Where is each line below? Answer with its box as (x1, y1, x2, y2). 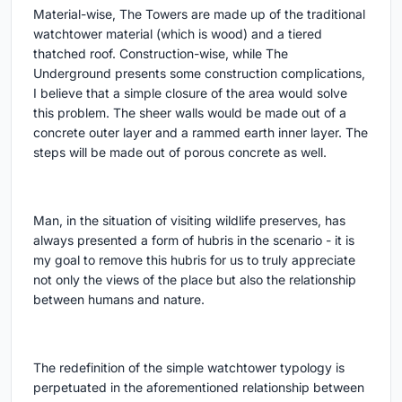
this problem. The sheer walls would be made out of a (33, 105, 346, 120)
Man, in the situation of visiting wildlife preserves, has (33, 213, 345, 228)
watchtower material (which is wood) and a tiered (33, 26, 322, 41)
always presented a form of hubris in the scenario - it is (33, 232, 354, 248)
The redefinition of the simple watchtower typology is (33, 360, 345, 375)
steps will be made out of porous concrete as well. (33, 144, 327, 160)
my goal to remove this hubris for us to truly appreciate (33, 252, 355, 267)
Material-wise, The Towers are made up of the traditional (33, 6, 365, 22)
